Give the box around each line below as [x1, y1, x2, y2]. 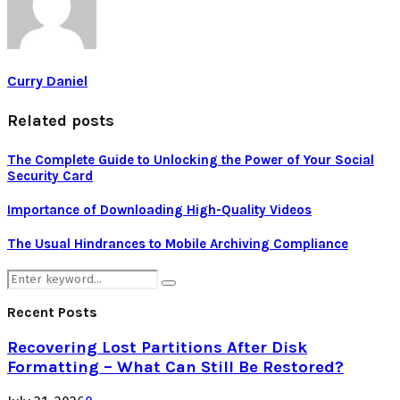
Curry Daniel [7, 72, 87, 90]
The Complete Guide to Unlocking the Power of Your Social [7, 152, 374, 169]
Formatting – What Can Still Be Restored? [7, 356, 344, 377]
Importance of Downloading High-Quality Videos [7, 202, 312, 219]
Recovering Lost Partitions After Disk [7, 337, 307, 357]
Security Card [7, 168, 93, 185]
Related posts [7, 111, 114, 131]
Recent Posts [7, 304, 97, 321]
